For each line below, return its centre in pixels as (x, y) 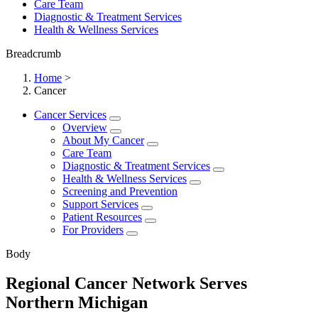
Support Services (100, 204)
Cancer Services (70, 114)
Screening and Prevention (120, 191)
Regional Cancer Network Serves (126, 284)
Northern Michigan (77, 303)
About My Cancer (103, 140)
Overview (85, 127)
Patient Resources (102, 216)
